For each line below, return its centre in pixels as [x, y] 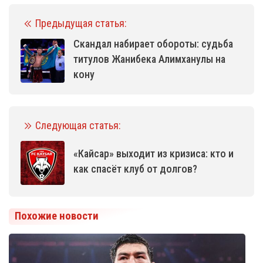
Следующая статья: [78, 126]
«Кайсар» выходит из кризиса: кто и [154, 154]
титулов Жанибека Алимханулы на [149, 59]
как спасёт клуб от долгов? [135, 169]
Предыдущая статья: [81, 23]
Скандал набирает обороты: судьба [153, 44]
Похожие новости [57, 216]
